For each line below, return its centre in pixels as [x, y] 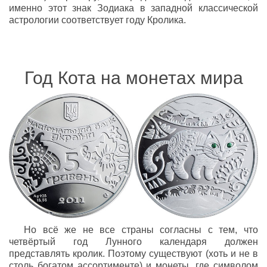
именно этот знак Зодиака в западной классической [133, 8]
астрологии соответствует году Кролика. [97, 20]
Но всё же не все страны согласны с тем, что [141, 229]
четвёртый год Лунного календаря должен [133, 241]
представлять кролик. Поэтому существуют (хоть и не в [133, 253]
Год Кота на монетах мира [133, 78]
